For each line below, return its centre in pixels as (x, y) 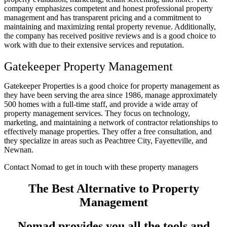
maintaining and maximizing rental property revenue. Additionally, (110, 27)
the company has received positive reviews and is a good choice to (110, 36)
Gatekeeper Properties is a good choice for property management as (112, 86)
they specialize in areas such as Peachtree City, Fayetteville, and (106, 141)
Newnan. (19, 150)
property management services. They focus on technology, (97, 113)
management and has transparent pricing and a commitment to (103, 18)
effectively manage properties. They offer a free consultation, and (108, 131)
